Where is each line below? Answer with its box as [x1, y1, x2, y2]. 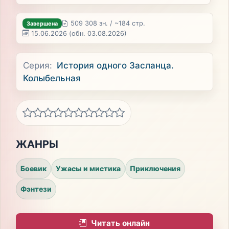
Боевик [20, 164, 47, 173]
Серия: [23, 60, 53, 71]
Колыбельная [23, 73, 81, 83]
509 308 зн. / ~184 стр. [70, 19, 145, 28]
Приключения [129, 164, 180, 173]
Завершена [27, 19, 58, 27]
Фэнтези [20, 185, 52, 194]
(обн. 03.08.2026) [69, 29, 127, 37]
